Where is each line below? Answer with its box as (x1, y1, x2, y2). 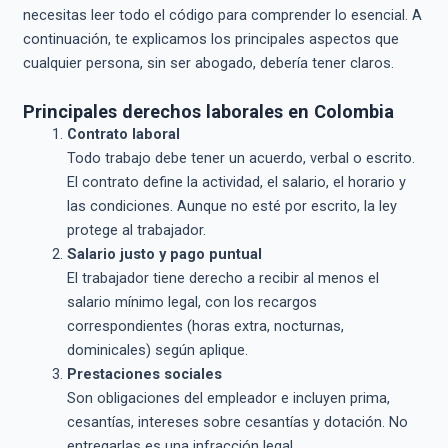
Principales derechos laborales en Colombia (22, 100, 394, 122)
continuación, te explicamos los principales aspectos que (22, 30, 399, 49)
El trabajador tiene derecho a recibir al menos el (66, 268, 379, 287)
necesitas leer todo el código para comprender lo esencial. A (22, 6, 422, 25)
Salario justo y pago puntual (66, 244, 262, 263)
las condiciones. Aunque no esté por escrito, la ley (66, 196, 397, 215)
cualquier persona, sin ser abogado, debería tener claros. (22, 54, 394, 73)
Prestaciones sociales (66, 364, 222, 383)
